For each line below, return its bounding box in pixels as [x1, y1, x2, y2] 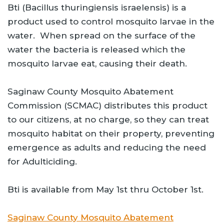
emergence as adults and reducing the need [7, 142, 206, 153]
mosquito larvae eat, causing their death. [7, 58, 187, 69]
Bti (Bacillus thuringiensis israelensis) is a [7, 2, 186, 13]
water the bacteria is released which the [7, 44, 185, 55]
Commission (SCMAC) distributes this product [7, 100, 207, 111]
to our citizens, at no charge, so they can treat [7, 114, 209, 125]
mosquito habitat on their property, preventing [7, 128, 214, 139]
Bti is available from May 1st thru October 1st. [7, 184, 203, 195]
